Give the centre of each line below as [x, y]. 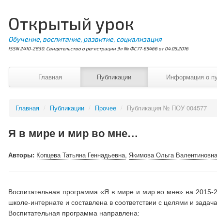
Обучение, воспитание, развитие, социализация [85, 39]
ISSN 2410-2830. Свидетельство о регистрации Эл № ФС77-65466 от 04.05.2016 [99, 48]
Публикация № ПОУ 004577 [167, 108]
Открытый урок [71, 23]
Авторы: [23, 155]
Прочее [106, 108]
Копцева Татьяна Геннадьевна [81, 155]
